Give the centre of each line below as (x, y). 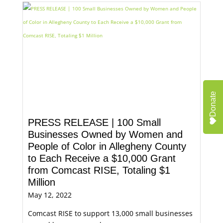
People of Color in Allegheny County (107, 146)
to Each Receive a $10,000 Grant (102, 158)
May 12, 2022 (50, 195)
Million (41, 182)
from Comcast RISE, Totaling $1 (99, 170)
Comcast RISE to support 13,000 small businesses (110, 213)
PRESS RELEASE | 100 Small (94, 122)
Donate (213, 104)
